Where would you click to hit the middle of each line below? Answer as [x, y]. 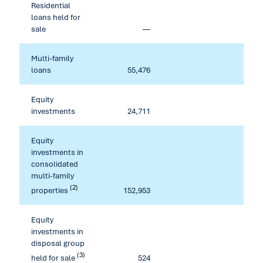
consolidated [55, 164]
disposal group [58, 243]
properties [50, 190]
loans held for [56, 17]
